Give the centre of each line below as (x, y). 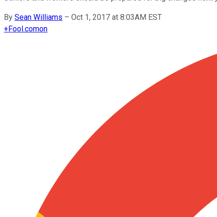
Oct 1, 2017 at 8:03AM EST (116, 17)
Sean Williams (39, 17)
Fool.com (24, 29)
